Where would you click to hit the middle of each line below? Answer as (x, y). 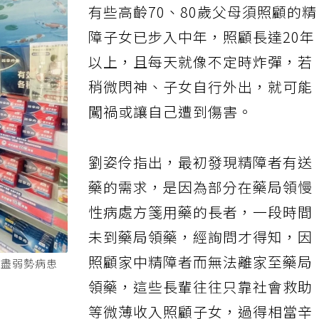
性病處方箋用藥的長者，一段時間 (203, 222)
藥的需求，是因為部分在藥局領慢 (203, 197)
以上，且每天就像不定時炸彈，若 (203, 72)
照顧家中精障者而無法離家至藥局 (203, 273)
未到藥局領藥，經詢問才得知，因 (203, 247)
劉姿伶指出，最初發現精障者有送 (203, 172)
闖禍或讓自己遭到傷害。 (173, 122)
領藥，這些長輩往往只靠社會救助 (203, 298)
